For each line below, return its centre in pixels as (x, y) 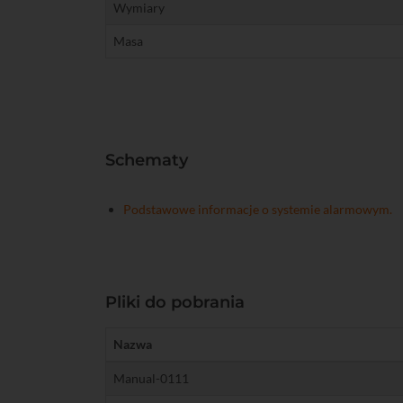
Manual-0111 (151, 378)
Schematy (147, 160)
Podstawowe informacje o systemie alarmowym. (258, 209)
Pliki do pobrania (175, 302)
